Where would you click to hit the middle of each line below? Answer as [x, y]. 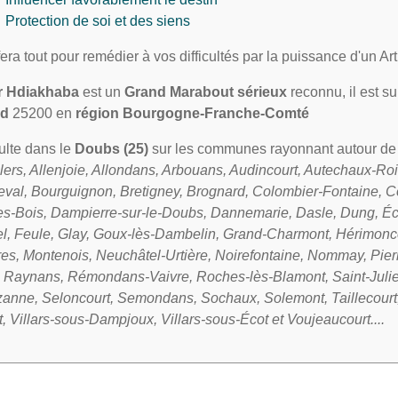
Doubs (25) [111, 149]
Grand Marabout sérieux [204, 92]
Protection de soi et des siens [98, 21]
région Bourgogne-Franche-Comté [192, 113]
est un [102, 92]
